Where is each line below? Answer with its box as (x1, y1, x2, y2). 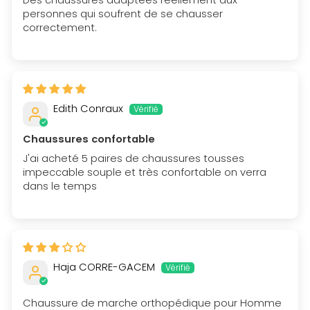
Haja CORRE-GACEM (53, 259, 155, 274)
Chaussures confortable (23, 131, 155, 146)
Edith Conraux (53, 101, 123, 116)
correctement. (23, 20, 97, 35)
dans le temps (23, 179, 97, 193)
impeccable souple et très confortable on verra (23, 165, 266, 179)
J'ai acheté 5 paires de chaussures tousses (23, 151, 244, 165)
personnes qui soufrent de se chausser (23, 6, 223, 21)
